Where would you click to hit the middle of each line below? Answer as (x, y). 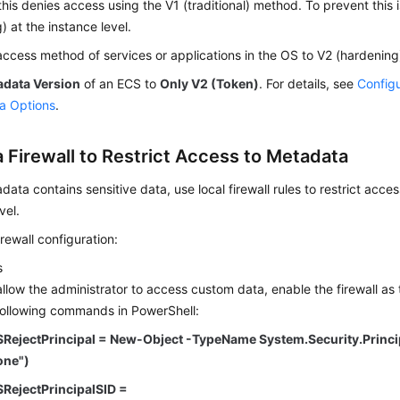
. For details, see (308, 84)
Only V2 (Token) (210, 84)
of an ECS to (121, 84)
